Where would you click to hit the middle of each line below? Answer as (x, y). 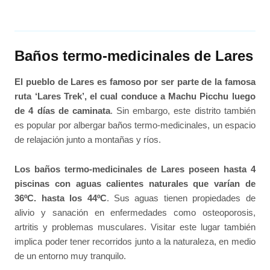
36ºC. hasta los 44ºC (61, 198)
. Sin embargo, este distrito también (183, 111)
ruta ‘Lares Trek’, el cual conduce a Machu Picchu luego (135, 96)
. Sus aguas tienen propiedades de (181, 198)
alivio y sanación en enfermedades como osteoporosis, (135, 212)
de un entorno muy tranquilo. (71, 256)
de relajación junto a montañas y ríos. (88, 140)
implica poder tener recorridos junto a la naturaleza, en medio (135, 241)
